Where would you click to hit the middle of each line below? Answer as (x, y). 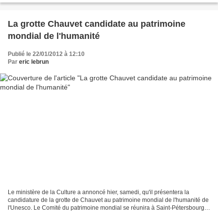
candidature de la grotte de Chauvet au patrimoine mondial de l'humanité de (108, 200)
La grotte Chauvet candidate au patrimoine (97, 24)
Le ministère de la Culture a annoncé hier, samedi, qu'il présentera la (99, 192)
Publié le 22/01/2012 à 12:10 (46, 54)
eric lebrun (34, 62)
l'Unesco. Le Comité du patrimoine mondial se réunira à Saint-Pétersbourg (106, 208)
